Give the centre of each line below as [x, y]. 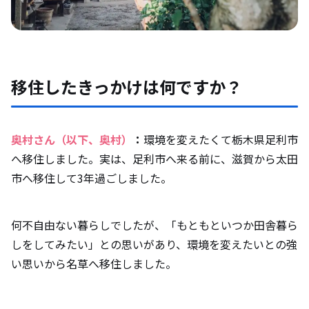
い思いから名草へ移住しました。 [94, 264]
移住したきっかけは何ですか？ [130, 87]
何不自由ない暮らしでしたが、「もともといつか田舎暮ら [154, 225]
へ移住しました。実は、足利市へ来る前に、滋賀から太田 [154, 159]
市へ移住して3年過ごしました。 [94, 178]
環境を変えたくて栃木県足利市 [221, 140]
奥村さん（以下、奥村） [72, 140]
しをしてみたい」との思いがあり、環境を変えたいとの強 [154, 245]
